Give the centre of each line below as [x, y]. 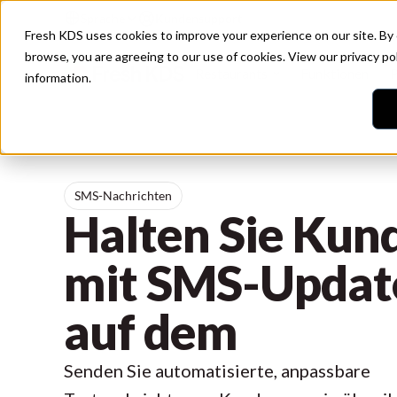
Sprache [103, 18]
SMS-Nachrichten [124, 195]
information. [58, 78]
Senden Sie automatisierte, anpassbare [217, 371]
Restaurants [231, 73]
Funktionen [334, 73]
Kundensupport [198, 18]
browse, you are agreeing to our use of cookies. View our [183, 56]
